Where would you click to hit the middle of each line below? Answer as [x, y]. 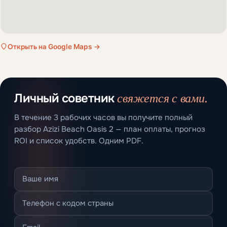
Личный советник [66, 98]
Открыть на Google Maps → [54, 46]
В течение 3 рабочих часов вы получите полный [103, 118]
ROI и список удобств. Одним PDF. [79, 141]
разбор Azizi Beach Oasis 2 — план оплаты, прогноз [110, 129]
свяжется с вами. [162, 98]
